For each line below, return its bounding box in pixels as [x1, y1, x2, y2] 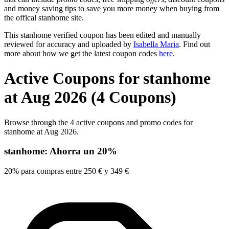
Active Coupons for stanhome [4, 69, 211, 88]
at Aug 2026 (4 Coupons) [4, 88, 176, 107]
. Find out [179, 39, 210, 49]
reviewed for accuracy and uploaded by [4, 39, 133, 49]
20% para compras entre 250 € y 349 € [4, 167, 129, 176]
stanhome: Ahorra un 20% [4, 146, 117, 157]
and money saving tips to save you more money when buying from [4, 4, 219, 13]
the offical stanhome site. [4, 13, 84, 22]
